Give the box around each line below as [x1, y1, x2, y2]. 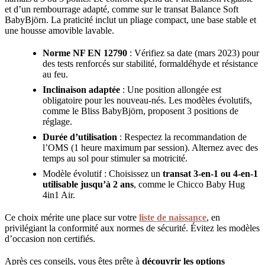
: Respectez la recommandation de [117, 132, 247, 143]
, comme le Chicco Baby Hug [134, 179, 245, 190]
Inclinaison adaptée [43, 85, 120, 95]
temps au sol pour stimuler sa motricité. [43, 153, 188, 164]
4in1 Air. [43, 190, 75, 201]
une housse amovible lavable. [5, 25, 114, 36]
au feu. [43, 69, 68, 80]
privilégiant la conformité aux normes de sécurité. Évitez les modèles [5, 223, 260, 234]
